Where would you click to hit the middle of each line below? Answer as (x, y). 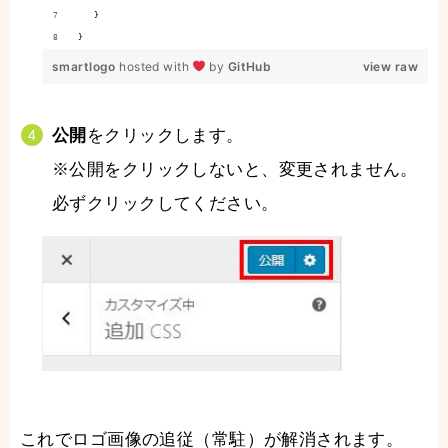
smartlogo (86, 67)
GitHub (249, 67)
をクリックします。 (165, 136)
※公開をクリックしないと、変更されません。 (235, 170)
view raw (390, 67)
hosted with (156, 67)
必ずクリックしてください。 (165, 204)
